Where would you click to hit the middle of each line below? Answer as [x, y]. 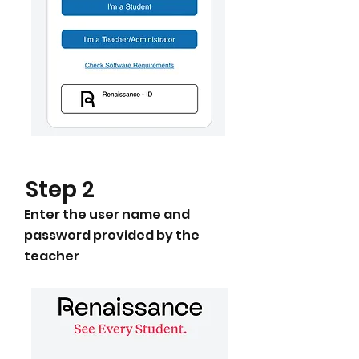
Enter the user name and [107, 214]
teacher [52, 256]
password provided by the [112, 235]
